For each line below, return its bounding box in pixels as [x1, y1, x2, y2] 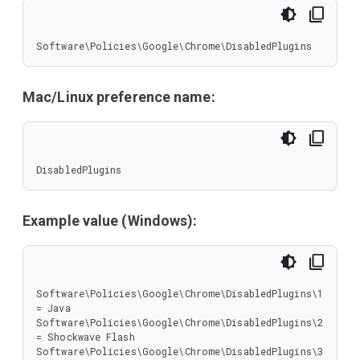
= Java [36, 301, 71, 314]
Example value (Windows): [22, 212, 198, 229]
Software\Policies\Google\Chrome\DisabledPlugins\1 [36, 287, 323, 300]
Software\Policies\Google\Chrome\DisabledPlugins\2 [36, 316, 323, 329]
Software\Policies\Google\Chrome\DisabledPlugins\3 [36, 345, 323, 358]
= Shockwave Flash [36, 330, 135, 343]
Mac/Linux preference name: [22, 88, 215, 105]
